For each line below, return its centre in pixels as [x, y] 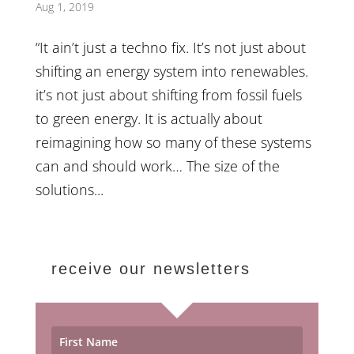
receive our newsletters [151, 268]
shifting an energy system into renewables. [171, 71]
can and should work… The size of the [157, 166]
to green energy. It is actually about [149, 118]
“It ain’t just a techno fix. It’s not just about [170, 47]
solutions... [69, 189]
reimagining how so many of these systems [173, 142]
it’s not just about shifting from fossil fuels [168, 94]
